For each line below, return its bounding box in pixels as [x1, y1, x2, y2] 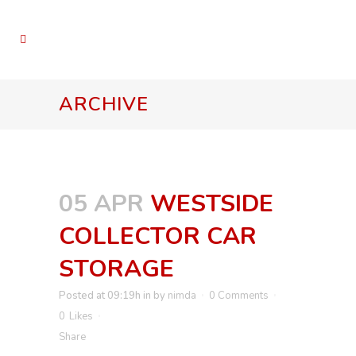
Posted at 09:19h [59, 288, 141, 303]
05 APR [59, 188, 144, 220]
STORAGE [59, 253, 174, 285]
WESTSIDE [150, 188, 273, 220]
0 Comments [209, 288, 269, 303]
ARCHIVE [59, 91, 149, 117]
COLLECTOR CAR [59, 220, 257, 253]
